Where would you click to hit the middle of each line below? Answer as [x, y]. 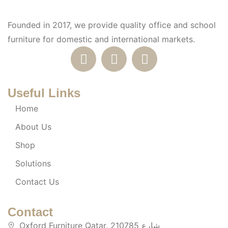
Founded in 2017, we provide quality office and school [112, 25]
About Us [33, 127]
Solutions [33, 164]
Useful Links [44, 93]
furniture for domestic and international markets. [101, 39]
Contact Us [37, 182]
